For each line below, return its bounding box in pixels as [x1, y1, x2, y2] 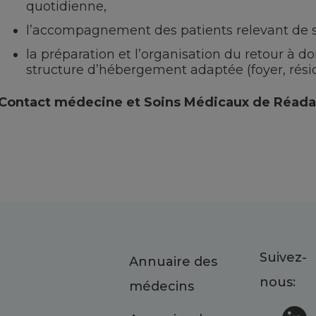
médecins [128, 279, 194, 295]
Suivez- [259, 250, 307, 266]
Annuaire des [128, 254, 217, 270]
